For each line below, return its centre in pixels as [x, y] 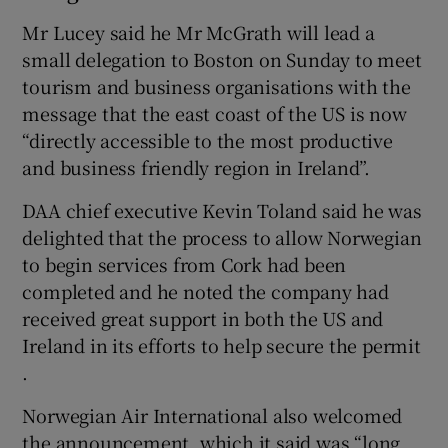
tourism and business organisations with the [216, 85]
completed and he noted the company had [205, 290]
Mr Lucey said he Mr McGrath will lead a [198, 31]
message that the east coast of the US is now [214, 112]
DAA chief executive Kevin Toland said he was [222, 209]
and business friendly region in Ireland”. [196, 166]
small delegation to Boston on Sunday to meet [222, 58]
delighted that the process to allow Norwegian [222, 236]
